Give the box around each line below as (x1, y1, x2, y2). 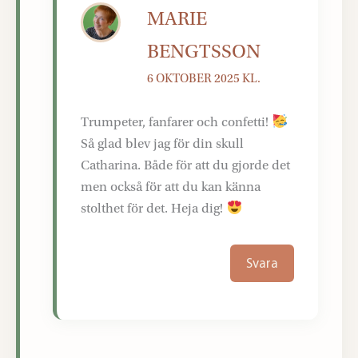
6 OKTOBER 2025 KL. (147, 70, 261, 86)
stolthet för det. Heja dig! (81, 201, 227, 217)
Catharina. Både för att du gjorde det (81, 157, 291, 173)
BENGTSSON (147, 40, 261, 62)
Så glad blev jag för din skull (81, 136, 245, 152)
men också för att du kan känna (81, 179, 261, 195)
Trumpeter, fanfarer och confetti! (81, 114, 272, 130)
